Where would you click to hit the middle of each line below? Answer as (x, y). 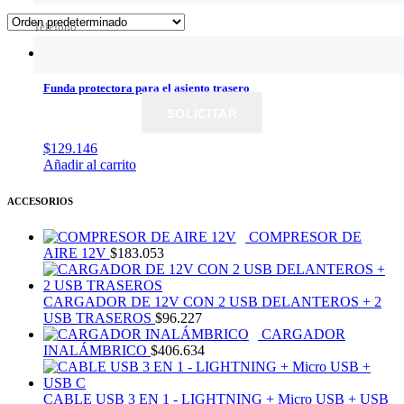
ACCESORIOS (40, 202)
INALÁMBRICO (95, 351)
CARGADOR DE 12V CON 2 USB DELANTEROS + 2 (212, 302)
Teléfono (55, 26)
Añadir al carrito (90, 165)
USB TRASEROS (97, 318)
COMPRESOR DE (305, 237)
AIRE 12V (75, 253)
